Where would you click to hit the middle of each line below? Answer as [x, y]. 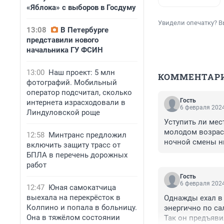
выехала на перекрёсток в [73, 197]
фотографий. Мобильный [72, 82]
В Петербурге [84, 30]
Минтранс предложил [87, 135]
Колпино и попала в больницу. [82, 207]
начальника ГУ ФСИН [65, 50]
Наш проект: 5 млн [82, 72]
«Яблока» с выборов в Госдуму [81, 7]
